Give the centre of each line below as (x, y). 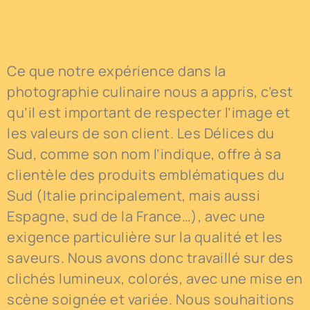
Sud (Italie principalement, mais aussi (134, 196)
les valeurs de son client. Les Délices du (141, 134)
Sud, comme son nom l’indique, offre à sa (144, 154)
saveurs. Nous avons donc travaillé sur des (150, 258)
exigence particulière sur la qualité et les (145, 237)
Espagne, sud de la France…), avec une (136, 217)
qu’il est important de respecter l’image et (149, 113)
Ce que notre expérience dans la (117, 71)
